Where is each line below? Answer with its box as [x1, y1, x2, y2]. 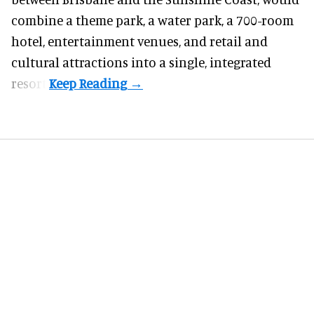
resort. [11, 75, 49, 92]
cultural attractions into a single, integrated [11, 54, 271, 71]
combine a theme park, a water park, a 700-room [11, 12, 294, 29]
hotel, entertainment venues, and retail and [11, 33, 268, 50]
